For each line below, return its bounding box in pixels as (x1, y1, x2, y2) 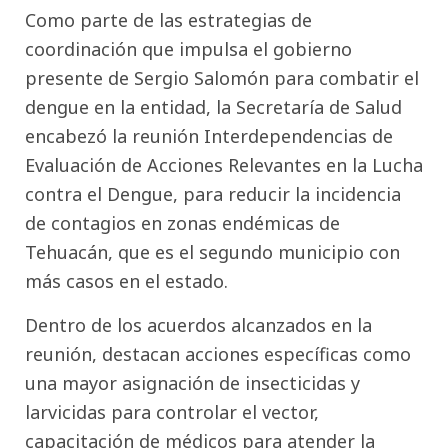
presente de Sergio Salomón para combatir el (25, 66, 419, 91)
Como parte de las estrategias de (25, 8, 312, 33)
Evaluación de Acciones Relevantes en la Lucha (25, 153, 423, 178)
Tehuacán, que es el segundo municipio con (25, 240, 400, 265)
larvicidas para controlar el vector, (25, 399, 319, 424)
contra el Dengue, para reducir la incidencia (25, 182, 401, 207)
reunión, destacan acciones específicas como (25, 341, 411, 366)
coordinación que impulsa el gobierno (25, 37, 352, 62)
